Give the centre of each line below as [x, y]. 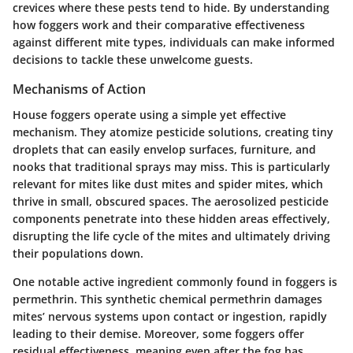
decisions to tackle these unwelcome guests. [133, 60]
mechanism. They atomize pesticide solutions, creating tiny [173, 132]
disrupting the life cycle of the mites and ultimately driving [171, 236]
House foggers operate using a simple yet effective [149, 114]
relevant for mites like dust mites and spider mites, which [168, 184]
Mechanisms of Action [79, 89]
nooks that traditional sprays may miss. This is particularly [171, 166]
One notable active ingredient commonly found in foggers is [175, 281]
